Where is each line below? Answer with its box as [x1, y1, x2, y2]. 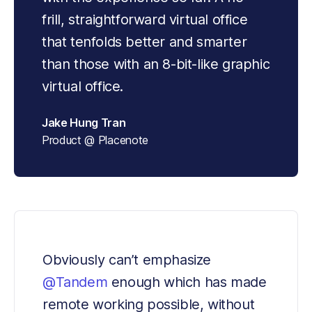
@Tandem [42, 274, 108, 291]
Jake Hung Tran [42, 116, 126, 130]
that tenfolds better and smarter [42, 33, 247, 51]
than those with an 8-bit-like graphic [42, 56, 270, 73]
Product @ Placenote [42, 133, 148, 148]
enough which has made [107, 274, 267, 291]
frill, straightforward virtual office [42, 11, 248, 29]
